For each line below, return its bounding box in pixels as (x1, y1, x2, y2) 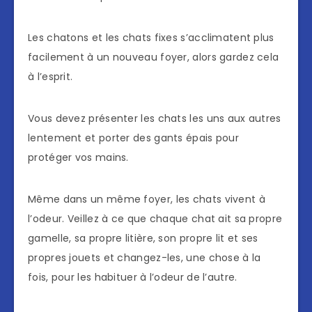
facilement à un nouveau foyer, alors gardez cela (28, 50, 279, 65)
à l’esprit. (28, 70, 73, 84)
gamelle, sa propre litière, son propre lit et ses (28, 231, 258, 246)
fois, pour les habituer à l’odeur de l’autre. (28, 270, 237, 285)
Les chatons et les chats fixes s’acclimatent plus (28, 31, 274, 45)
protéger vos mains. (28, 150, 129, 165)
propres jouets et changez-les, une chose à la (28, 251, 261, 265)
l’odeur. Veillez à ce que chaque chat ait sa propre (28, 212, 283, 226)
